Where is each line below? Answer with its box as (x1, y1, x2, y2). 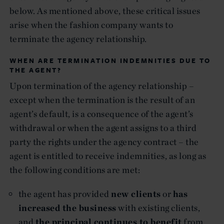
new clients (111, 187, 161, 199)
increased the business (18, 201, 116, 213)
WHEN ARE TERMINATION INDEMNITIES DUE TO (9, 55, 211, 65)
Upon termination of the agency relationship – (9, 79, 194, 91)
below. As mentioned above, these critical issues (9, 4, 200, 16)
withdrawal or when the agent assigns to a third (9, 121, 197, 133)
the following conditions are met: (9, 163, 140, 175)
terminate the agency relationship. (9, 32, 147, 44)
